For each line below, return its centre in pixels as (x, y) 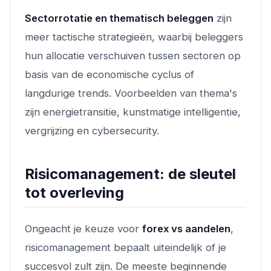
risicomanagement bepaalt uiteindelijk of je (126, 247)
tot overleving (74, 192)
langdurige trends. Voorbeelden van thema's (131, 93)
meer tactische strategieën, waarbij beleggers (134, 37)
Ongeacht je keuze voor (83, 228)
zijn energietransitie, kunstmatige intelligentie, (133, 112)
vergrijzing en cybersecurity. (92, 130)
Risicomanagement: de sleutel (130, 174)
